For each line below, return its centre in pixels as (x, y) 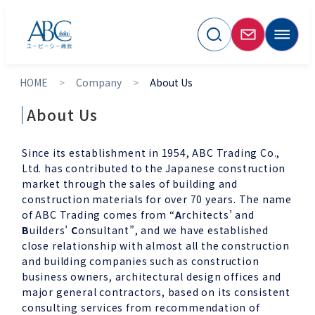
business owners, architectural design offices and (152, 276)
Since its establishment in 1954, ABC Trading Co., (151, 152)
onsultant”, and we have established (173, 230)
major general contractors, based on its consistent (156, 291)
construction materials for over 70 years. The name (157, 199)
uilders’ (50, 230)
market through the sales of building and (130, 183)
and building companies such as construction (141, 261)
